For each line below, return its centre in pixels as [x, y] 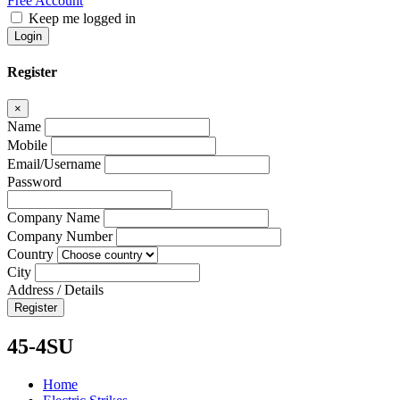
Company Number [60, 237]
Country [30, 254]
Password [34, 182]
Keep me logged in [82, 18]
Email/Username [54, 164]
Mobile [27, 146]
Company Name [54, 218]
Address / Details [55, 290]
